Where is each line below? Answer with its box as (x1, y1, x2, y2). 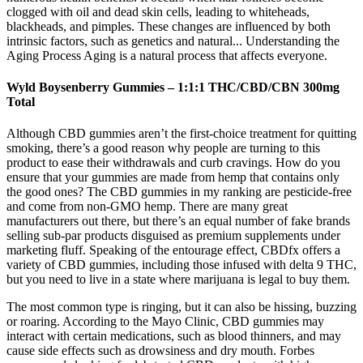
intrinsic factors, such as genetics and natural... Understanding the (6, 33, 340, 48)
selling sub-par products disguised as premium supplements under (6, 228, 340, 243)
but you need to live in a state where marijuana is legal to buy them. (6, 272, 350, 287)
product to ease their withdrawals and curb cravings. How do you (6, 156, 340, 170)
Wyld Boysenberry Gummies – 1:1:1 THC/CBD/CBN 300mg (6, 80, 340, 95)
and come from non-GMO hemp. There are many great (6, 199, 288, 214)
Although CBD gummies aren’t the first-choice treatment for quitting (6, 126, 357, 141)
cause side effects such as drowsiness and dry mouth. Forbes (6, 344, 314, 358)
